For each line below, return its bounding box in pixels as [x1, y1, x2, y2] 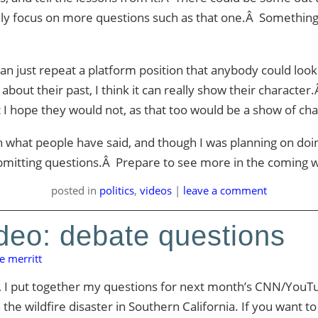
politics [99, 183, 134, 197]
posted [50, 183, 87, 197]
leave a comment [182, 183, 267, 197]
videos [139, 183, 172, 197]
